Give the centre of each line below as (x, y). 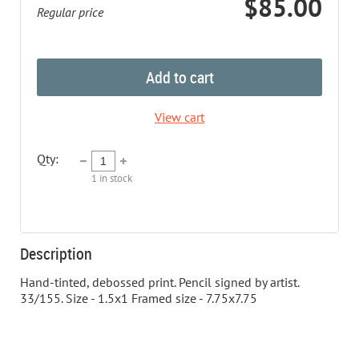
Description (56, 253)
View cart (179, 117)
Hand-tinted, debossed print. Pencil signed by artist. (159, 282)
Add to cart (179, 77)
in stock (115, 178)
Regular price (70, 12)
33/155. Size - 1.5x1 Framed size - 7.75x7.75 (139, 298)
